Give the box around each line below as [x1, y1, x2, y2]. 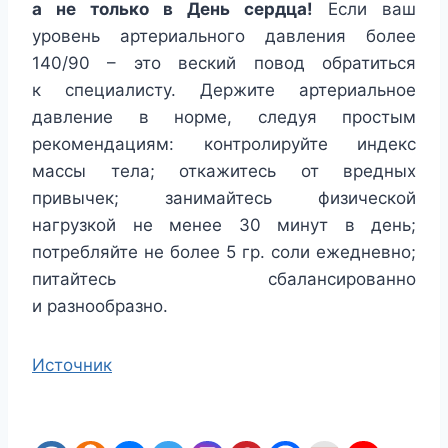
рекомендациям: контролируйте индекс [32, 133, 416, 154]
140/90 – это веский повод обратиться [32, 52, 416, 73]
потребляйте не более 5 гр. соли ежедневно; [32, 241, 416, 262]
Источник [32, 354, 112, 375]
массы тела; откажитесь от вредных [32, 160, 416, 181]
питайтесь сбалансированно [32, 268, 416, 289]
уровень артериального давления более [32, 25, 416, 46]
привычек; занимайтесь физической [32, 187, 416, 208]
